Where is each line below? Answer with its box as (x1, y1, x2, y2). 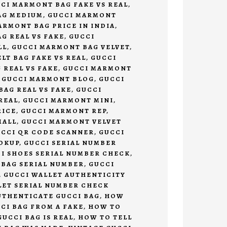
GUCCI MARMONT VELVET (21, 117, 122, 126)
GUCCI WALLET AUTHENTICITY (3, 170, 126, 179)
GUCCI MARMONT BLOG (1, 74, 94, 84)
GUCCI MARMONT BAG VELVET (11, 43, 130, 52)
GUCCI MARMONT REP (20, 106, 106, 116)
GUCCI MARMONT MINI (22, 96, 113, 105)
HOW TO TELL (78, 213, 132, 222)
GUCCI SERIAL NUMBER (23, 138, 117, 147)
